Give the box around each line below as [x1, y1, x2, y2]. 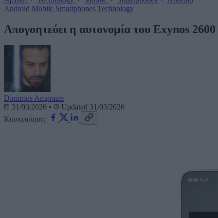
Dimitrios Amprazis [4, 94, 64, 103]
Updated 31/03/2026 [59, 103, 125, 111]
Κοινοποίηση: [4, 115, 47, 124]
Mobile [32, 4, 55, 13]
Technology [97, 4, 134, 13]
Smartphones [55, 4, 97, 13]
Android [4, 4, 32, 13]
